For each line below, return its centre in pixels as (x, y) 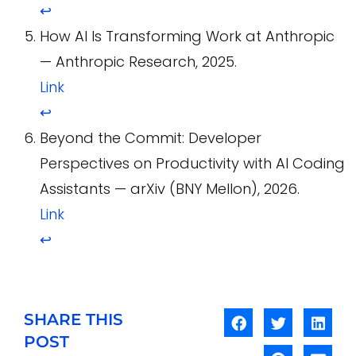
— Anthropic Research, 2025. (138, 62)
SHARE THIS (74, 320)
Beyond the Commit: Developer (151, 138)
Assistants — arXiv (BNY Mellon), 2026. (170, 189)
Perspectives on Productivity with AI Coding (192, 164)
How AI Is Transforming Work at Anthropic (187, 37)
